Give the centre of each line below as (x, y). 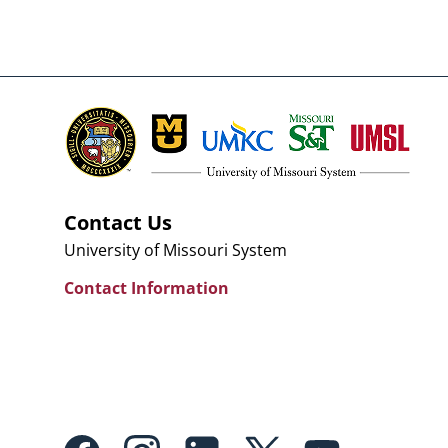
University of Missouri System (175, 250)
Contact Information (146, 288)
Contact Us (118, 223)
